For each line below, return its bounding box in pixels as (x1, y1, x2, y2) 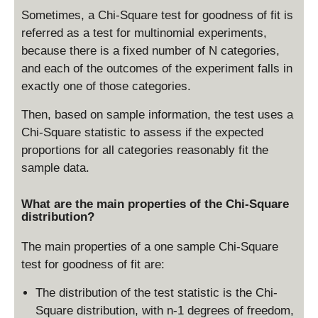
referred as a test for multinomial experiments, (21, 26, 267, 40)
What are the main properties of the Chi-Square (21, 197, 289, 211)
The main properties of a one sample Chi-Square (21, 239, 278, 253)
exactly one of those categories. (21, 79, 191, 93)
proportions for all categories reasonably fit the (21, 143, 268, 157)
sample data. (21, 160, 89, 175)
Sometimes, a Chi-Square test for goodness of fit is (21, 8, 293, 22)
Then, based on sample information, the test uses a (21, 107, 293, 121)
